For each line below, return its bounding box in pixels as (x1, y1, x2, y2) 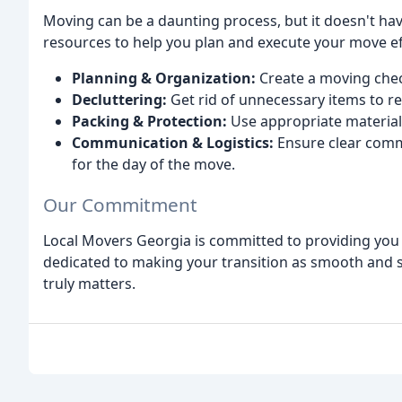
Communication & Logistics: (72, 133, 274, 153)
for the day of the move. (72, 154, 235, 175)
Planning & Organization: (72, 68, 256, 89)
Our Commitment (43, 192, 197, 218)
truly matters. (43, 274, 135, 294)
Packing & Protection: (72, 111, 227, 132)
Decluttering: (72, 90, 167, 110)
